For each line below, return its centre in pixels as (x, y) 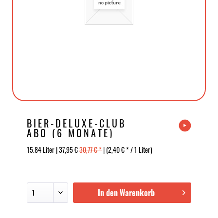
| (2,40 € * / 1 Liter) (127, 150)
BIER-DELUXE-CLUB (76, 123)
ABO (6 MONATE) (70, 133)
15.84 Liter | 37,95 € (53, 150)
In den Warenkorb (126, 193)
